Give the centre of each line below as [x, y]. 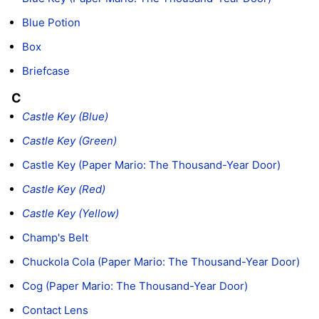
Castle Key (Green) [69, 140]
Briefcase [46, 70]
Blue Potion [51, 22]
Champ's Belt [55, 237]
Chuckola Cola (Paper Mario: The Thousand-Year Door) [161, 261]
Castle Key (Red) [64, 189]
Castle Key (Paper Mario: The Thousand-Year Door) [152, 164]
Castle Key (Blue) [65, 116]
